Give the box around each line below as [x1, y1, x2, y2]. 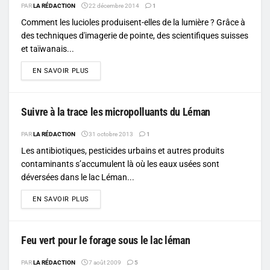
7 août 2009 [87, 259, 121, 266]
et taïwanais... [21, 43, 74, 54]
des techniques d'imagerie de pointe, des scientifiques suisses [21, 30, 248, 40]
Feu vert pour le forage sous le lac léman [21, 233, 190, 246]
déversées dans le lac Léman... [21, 172, 134, 182]
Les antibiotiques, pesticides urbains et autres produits [21, 145, 224, 155]
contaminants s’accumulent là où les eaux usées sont [21, 159, 219, 169]
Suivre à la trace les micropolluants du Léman [21, 105, 210, 118]
